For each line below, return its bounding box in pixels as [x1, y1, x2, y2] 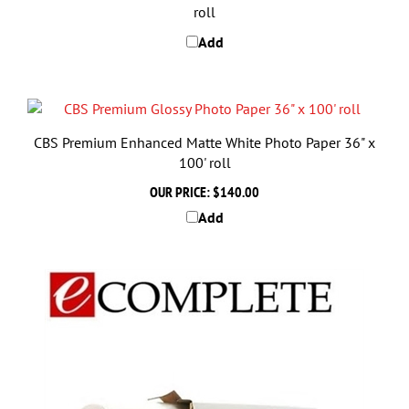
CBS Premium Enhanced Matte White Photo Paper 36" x [34, 114, 375, 132]
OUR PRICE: [150, 163, 210, 182]
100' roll [178, 134, 231, 152]
